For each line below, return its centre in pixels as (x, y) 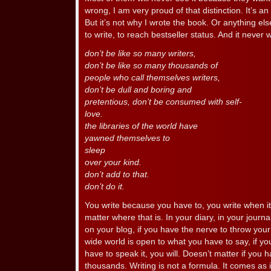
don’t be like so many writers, (140, 54)
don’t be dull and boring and (138, 90)
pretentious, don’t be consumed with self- (163, 102)
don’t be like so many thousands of (151, 66)
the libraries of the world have (141, 126)
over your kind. (113, 162)
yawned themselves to (127, 138)
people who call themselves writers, (152, 78)
